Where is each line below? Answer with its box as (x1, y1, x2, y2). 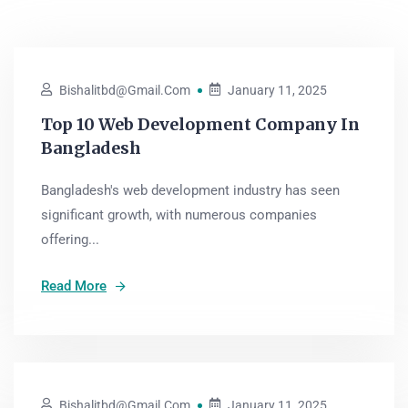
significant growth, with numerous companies (41, 207, 317, 223)
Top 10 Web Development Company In (41, 114, 360, 135)
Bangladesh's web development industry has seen (41, 182, 340, 199)
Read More (41, 278, 107, 294)
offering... (41, 231, 99, 248)
